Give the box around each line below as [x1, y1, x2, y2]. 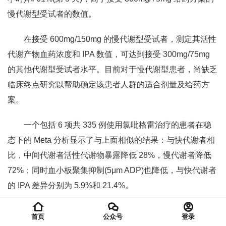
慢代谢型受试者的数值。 [8, 10, 96, 18]
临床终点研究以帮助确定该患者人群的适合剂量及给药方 [8, 80, 209, 89]
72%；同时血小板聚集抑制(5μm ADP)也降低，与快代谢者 [8, 166, 216, 175]
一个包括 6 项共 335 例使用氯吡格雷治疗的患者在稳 [24, 121, 211, 129]
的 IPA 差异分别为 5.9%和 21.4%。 [8, 181, 133, 190]
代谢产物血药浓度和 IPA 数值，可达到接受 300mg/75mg [8, 50, 210, 59]
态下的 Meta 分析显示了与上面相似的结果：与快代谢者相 [8, 136, 215, 144]
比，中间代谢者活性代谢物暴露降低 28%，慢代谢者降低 [8, 151, 211, 159]
